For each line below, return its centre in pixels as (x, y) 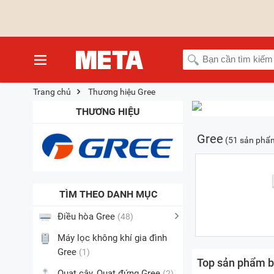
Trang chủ (52, 92)
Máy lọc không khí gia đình (112, 238)
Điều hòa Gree (87, 217)
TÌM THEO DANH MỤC (108, 194)
